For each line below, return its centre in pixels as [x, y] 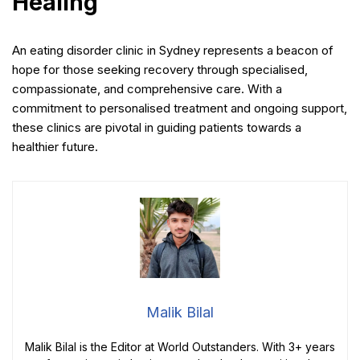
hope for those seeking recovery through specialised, [160, 69]
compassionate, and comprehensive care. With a [147, 88]
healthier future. [55, 146]
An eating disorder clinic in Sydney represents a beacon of [173, 50]
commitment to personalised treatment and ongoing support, [180, 108]
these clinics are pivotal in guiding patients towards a [157, 127]
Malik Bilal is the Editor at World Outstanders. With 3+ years [180, 346]
